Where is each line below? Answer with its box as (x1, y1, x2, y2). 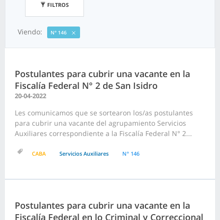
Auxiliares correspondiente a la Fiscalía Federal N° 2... (15, 129, 192, 138)
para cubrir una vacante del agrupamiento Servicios (15, 118, 186, 128)
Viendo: (18, 27, 42, 36)
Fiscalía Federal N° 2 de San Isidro (15, 80, 158, 92)
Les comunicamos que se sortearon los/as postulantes (15, 108, 193, 118)
